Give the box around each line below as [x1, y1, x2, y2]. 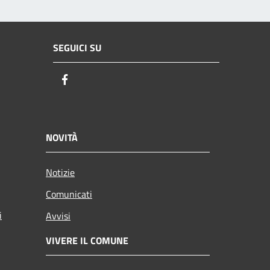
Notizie [46, 165, 75, 180]
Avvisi [46, 208, 71, 223]
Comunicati [46, 186, 92, 201]
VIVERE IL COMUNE [46, 233, 128, 248]
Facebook [72, 72, 115, 89]
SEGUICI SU [53, 40, 101, 55]
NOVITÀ [46, 130, 78, 145]
